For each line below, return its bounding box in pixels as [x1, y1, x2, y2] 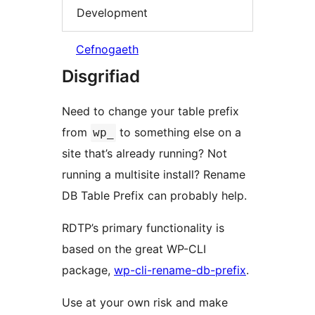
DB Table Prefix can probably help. [62, 188, 247, 203]
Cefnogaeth [76, 42, 139, 57]
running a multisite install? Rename [62, 167, 245, 182]
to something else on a [116, 125, 241, 140]
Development [77, 5, 148, 20]
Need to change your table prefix [62, 104, 239, 119]
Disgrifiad [62, 66, 140, 87]
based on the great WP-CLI [62, 242, 206, 257]
